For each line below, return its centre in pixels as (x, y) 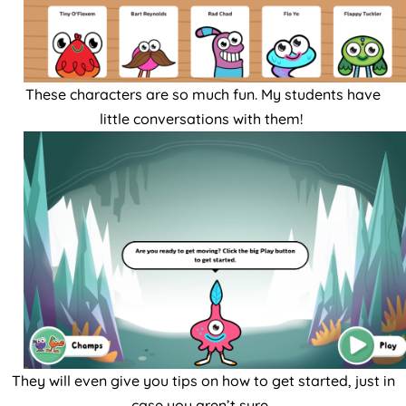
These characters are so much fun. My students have (203, 94)
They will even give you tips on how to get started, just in (203, 380)
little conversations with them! (203, 118)
